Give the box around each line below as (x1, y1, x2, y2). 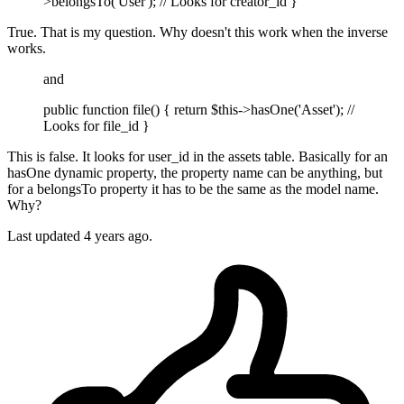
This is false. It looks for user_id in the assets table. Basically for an (7, 149, 388, 165)
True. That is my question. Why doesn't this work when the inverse (7, 24, 388, 41)
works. (7, 41, 46, 57)
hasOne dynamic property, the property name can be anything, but (7, 165, 382, 181)
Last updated (7, 228, 84, 244)
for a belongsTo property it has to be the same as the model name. (7, 181, 379, 197)
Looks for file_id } (43, 118, 150, 134)
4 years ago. (84, 228, 152, 244)
